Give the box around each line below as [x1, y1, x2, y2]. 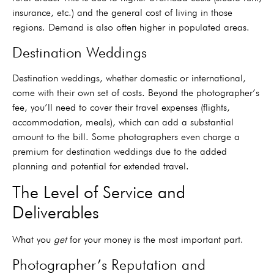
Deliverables [12, 202, 99, 223]
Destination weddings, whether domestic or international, [12, 72, 246, 84]
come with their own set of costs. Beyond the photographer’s [12, 86, 259, 98]
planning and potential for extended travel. [12, 160, 189, 172]
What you [12, 234, 54, 246]
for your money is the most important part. [67, 234, 243, 246]
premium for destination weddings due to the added [12, 145, 227, 157]
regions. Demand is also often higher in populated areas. [12, 21, 250, 34]
